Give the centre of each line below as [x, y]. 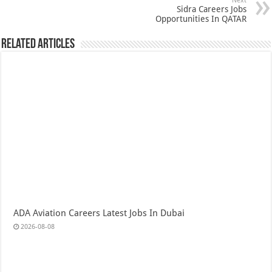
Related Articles [38, 45]
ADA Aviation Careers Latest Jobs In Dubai [99, 213]
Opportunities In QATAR [201, 19]
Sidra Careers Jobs [211, 9]
